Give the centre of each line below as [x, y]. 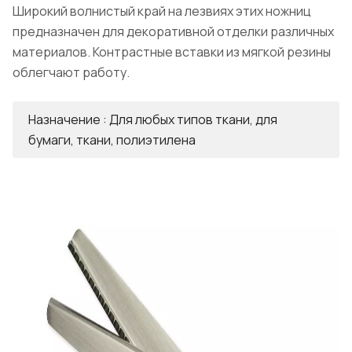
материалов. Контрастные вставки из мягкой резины [172, 51]
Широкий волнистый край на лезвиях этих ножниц [162, 11]
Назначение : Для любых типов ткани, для [153, 119]
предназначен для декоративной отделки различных [173, 31]
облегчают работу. [71, 72]
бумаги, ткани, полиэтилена [112, 139]
